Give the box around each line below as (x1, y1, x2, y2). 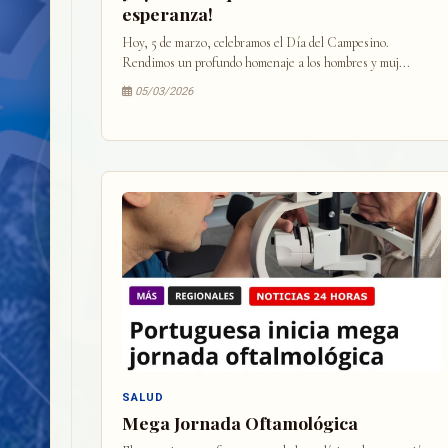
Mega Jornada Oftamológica (122, 411, 358, 434)
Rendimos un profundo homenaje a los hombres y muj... (122, 54, 410, 71)
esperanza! (122, 2, 213, 25)
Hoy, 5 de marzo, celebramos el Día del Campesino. (122, 34, 389, 51)
